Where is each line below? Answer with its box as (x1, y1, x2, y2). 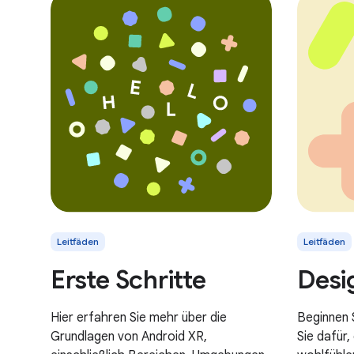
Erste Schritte (51, 263, 206, 296)
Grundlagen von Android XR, (51, 328, 207, 345)
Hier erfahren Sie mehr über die (51, 309, 227, 326)
